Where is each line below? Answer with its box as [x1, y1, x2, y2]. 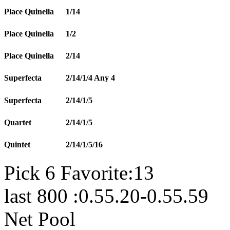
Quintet [4, 140, 30, 149]
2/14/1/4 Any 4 [66, 73, 115, 83]
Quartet [4, 118, 31, 127]
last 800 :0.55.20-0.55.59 [4, 185, 208, 207]
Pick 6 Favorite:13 [4, 162, 154, 184]
